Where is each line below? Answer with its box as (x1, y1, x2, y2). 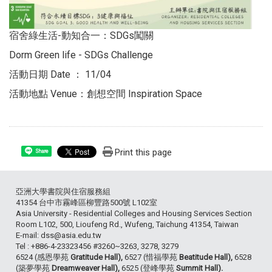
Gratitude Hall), (70, 252, 124, 262)
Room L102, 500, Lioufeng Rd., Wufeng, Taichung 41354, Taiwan (16, 219, 239, 229)
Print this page (114, 146, 172, 158)
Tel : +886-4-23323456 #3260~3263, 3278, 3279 (16, 241, 178, 251)
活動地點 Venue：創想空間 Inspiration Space (9, 87, 202, 100)
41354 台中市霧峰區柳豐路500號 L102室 (16, 197, 157, 207)
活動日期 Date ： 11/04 (9, 68, 111, 80)
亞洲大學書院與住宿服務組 (16, 186, 110, 196)
